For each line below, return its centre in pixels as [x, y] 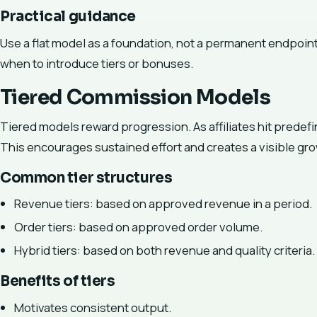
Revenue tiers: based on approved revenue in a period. [163, 204]
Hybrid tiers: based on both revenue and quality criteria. [165, 250]
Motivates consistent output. [93, 307]
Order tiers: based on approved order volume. [138, 227]
